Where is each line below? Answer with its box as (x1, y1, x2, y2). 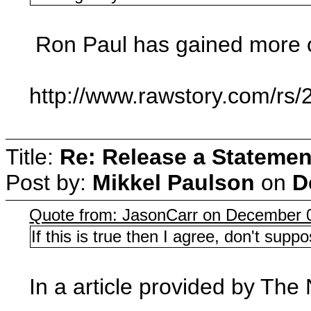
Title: (6, 144, 60, 169)
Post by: (6, 169, 92, 195)
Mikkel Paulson (92, 169, 255, 195)
